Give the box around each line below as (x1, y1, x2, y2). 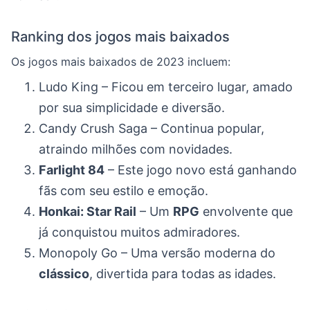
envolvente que (199, 204, 293, 219)
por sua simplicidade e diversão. (39, 100, 225, 115)
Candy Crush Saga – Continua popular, (39, 121, 264, 136)
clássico (39, 266, 89, 281)
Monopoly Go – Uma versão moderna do (39, 246, 275, 260)
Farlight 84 (39, 163, 104, 177)
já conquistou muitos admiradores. (39, 225, 240, 239)
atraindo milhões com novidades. (39, 142, 232, 156)
